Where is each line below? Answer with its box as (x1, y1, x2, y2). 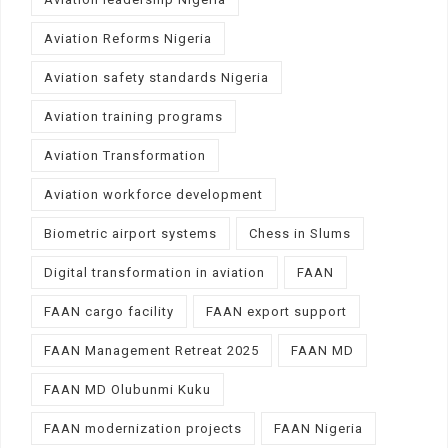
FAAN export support (206, 303, 347, 319)
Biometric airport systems (44, 225, 217, 241)
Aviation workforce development (44, 186, 263, 202)
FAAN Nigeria (274, 420, 363, 436)
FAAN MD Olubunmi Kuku (44, 381, 211, 397)
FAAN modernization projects (44, 420, 242, 436)
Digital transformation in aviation (44, 264, 265, 280)
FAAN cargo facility (44, 303, 174, 319)
